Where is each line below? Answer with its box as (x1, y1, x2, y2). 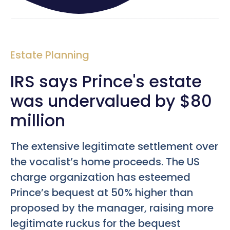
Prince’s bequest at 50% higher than (10, 185, 193, 200)
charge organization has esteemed (10, 169, 190, 184)
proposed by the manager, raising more (10, 200, 214, 215)
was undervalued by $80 (10, 89, 212, 112)
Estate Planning (10, 47, 89, 62)
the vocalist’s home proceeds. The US (10, 154, 200, 169)
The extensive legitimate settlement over (10, 139, 218, 154)
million (10, 108, 65, 132)
